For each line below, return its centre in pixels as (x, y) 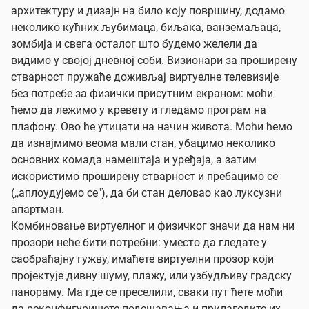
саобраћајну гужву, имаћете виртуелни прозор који (142, 259)
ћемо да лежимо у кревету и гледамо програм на (139, 110)
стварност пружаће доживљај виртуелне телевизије (145, 77)
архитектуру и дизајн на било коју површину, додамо (148, 11)
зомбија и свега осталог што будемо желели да (134, 44)
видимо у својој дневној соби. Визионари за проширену (154, 60)
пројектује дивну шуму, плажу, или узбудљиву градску (151, 276)
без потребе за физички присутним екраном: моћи (142, 93)
